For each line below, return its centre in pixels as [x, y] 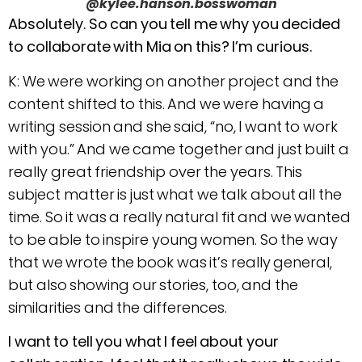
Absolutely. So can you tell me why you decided [174, 24]
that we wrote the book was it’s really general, [170, 262]
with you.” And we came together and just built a [179, 149]
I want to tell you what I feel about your [143, 342]
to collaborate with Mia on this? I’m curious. [160, 47]
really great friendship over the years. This [155, 171]
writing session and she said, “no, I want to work [173, 126]
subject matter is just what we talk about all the [175, 194]
